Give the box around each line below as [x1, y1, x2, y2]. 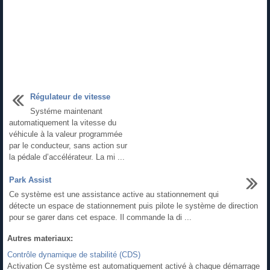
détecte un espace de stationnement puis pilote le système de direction [9, 201, 258, 210]
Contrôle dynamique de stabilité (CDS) [7, 250, 140, 259]
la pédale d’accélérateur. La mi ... [9, 152, 125, 162]
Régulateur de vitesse [30, 92, 110, 101]
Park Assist [9, 175, 51, 184]
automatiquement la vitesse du [9, 118, 116, 127]
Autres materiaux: [7, 233, 73, 243]
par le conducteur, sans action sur [9, 140, 127, 150]
